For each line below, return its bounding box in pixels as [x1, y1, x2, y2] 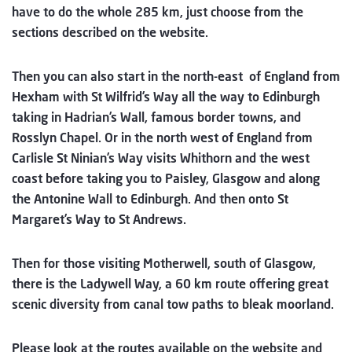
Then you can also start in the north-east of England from [12, 68, 340, 85]
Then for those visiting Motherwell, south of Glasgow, [12, 255, 316, 272]
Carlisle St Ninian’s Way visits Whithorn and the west [12, 149, 310, 167]
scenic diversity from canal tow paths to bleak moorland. [12, 295, 334, 313]
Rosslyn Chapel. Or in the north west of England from [12, 129, 313, 146]
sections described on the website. [12, 24, 208, 41]
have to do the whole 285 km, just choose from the [12, 3, 303, 20]
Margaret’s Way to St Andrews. [12, 211, 186, 228]
